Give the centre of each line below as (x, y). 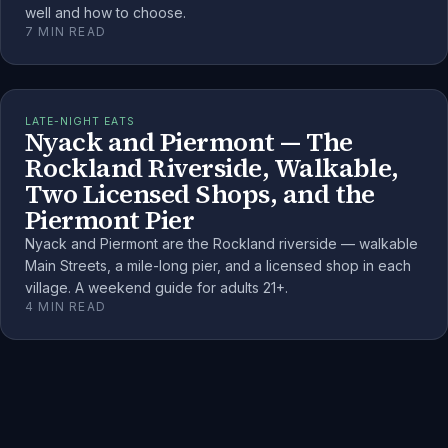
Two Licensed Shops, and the (200, 193)
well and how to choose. (105, 12)
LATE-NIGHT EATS (80, 121)
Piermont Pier (110, 219)
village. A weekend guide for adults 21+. (156, 287)
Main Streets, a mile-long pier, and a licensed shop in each (218, 265)
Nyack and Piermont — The (189, 141)
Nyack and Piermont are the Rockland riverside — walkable (221, 243)
